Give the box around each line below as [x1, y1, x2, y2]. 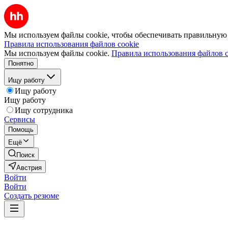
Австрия [16, 164, 42, 172]
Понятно [8, 60, 34, 67]
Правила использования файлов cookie [4, 40, 139, 48]
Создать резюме [4, 191, 59, 200]
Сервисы [4, 115, 35, 124]
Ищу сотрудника [15, 106, 73, 115]
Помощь [8, 126, 34, 133]
